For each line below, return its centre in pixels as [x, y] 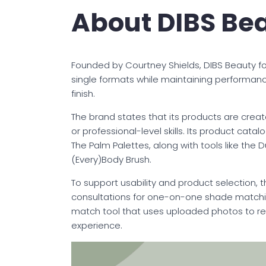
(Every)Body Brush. [111, 159]
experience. [97, 225]
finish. [83, 93]
